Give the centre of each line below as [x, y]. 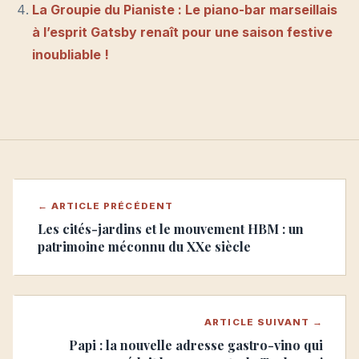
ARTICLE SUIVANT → [264, 323]
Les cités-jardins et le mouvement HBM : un [171, 229]
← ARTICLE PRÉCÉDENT [105, 206]
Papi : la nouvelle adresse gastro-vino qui [196, 345]
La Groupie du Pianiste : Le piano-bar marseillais [185, 10]
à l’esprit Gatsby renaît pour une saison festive [182, 32]
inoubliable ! [71, 55]
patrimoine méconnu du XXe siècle [144, 247]
